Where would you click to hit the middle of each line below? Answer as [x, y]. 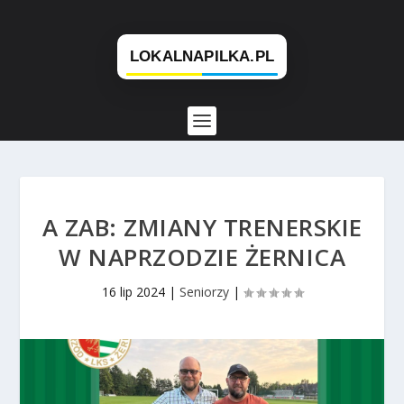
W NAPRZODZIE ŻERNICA [202, 257]
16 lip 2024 [133, 292]
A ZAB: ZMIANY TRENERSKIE [202, 227]
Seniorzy [204, 292]
